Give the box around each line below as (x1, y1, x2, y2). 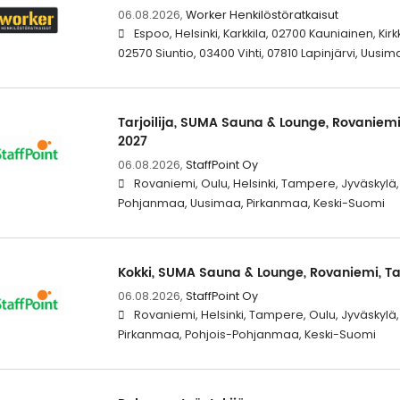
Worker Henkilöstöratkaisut (185, 7, 338, 23)
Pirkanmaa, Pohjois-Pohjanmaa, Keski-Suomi (117, 327, 376, 343)
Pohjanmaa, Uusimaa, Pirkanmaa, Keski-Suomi (117, 196, 385, 212)
